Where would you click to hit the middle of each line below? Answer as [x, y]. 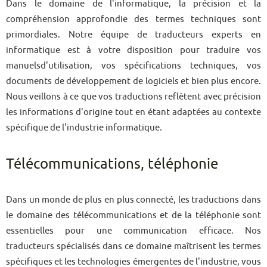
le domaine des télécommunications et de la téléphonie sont [133, 215]
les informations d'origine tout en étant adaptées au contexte [133, 112]
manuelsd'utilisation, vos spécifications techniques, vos [133, 65]
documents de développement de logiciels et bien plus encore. [133, 81]
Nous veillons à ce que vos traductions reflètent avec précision [133, 96]
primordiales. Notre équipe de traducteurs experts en [133, 34]
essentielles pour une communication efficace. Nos [133, 230]
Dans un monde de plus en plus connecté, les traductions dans [133, 199]
